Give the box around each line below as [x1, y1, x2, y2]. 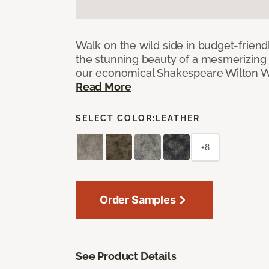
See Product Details [76, 249, 177, 262]
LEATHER [156, 113, 200, 123]
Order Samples [100, 193, 176, 206]
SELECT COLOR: [76, 113, 156, 123]
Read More [76, 80, 131, 93]
